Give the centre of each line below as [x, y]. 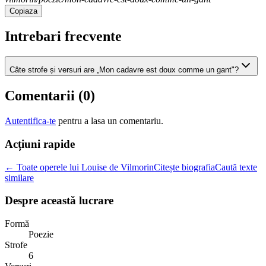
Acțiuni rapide [40, 144]
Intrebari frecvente [63, 37]
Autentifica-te [30, 121]
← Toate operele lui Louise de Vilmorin [79, 167]
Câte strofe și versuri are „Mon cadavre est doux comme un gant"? [124, 70]
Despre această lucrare [59, 201]
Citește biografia [184, 167]
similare [19, 178]
